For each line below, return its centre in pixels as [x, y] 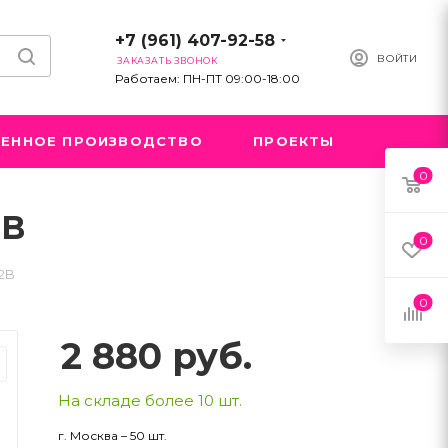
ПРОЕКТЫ [294, 141]
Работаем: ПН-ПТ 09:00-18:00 [207, 78]
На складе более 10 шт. [150, 400]
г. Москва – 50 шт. [112, 435]
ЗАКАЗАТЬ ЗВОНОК [167, 60]
